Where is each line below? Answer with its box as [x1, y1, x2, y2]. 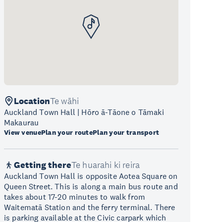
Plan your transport [93, 128, 160, 137]
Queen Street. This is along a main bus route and [4, 181, 178, 191]
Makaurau [4, 117, 39, 127]
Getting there [14, 160, 71, 170]
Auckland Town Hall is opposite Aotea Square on [4, 171, 178, 181]
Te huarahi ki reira [71, 160, 140, 170]
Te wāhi [50, 96, 79, 107]
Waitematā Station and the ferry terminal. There [4, 202, 175, 212]
